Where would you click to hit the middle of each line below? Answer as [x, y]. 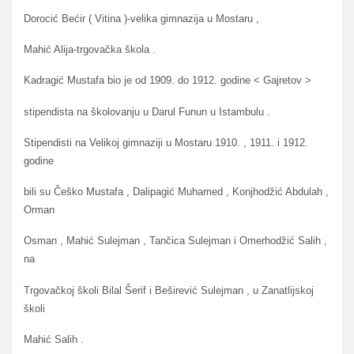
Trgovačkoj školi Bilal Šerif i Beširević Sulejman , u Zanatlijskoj [169, 290]
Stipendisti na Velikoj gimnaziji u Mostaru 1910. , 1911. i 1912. [166, 142]
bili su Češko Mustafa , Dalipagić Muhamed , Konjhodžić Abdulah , [176, 192]
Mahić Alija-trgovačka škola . [90, 50]
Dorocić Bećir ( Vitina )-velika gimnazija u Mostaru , [141, 18]
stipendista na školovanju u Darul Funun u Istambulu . [147, 111]
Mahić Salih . [54, 339]
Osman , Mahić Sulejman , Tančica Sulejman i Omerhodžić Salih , [175, 241]
